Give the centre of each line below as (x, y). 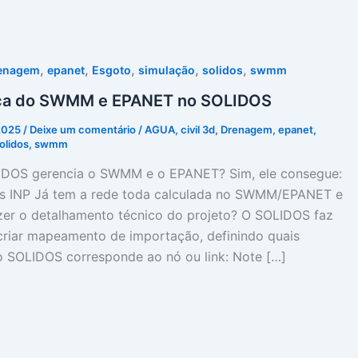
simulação (167, 70)
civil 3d (198, 129)
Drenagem (247, 129)
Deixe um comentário (83, 129)
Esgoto (111, 70)
